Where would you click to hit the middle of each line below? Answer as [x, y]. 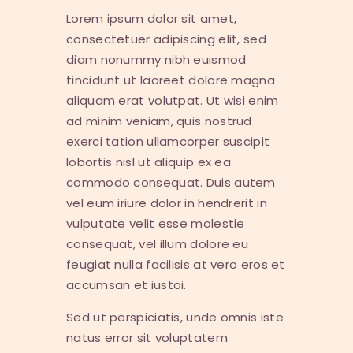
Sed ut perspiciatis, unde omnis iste [175, 318]
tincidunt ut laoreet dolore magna [171, 80]
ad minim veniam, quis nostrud [159, 121]
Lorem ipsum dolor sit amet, [152, 19]
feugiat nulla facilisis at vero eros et [176, 265]
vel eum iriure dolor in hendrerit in [167, 203]
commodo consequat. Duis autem [171, 183]
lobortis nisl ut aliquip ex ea [149, 162]
